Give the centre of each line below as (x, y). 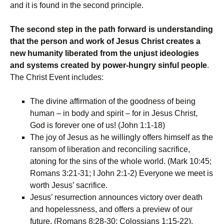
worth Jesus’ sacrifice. (69, 185)
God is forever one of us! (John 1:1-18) (97, 125)
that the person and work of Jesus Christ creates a (105, 41)
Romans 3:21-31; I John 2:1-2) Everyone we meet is (121, 173)
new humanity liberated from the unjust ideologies (104, 53)
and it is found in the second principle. (77, 5)
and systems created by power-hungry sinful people (108, 65)
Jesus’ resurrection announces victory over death (116, 197)
